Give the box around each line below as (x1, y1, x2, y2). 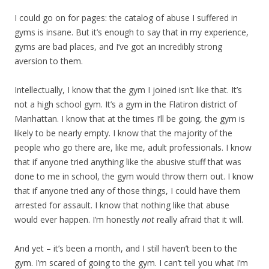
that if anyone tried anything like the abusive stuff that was (14, 156, 241, 168)
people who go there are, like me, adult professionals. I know (14, 142, 252, 154)
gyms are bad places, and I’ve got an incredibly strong (14, 41, 222, 53)
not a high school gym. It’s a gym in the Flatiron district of (14, 98, 237, 110)
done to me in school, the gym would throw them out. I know (14, 171, 253, 183)
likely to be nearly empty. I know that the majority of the (14, 127, 232, 139)
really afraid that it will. (154, 214, 243, 226)
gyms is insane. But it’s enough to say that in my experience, (14, 26, 249, 38)
